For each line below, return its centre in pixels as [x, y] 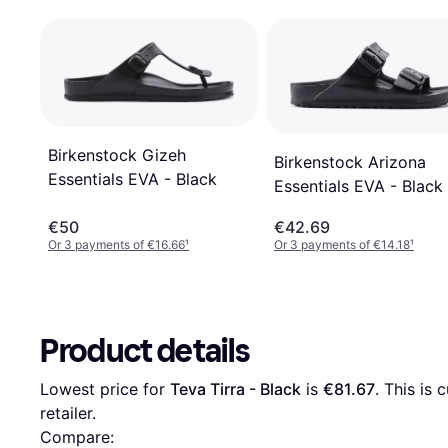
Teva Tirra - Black [235, 389]
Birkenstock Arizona [350, 161]
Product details [145, 351]
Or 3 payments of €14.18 [342, 245]
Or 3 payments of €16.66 [116, 245]
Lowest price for [105, 389]
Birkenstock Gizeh [117, 155]
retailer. [68, 413]
